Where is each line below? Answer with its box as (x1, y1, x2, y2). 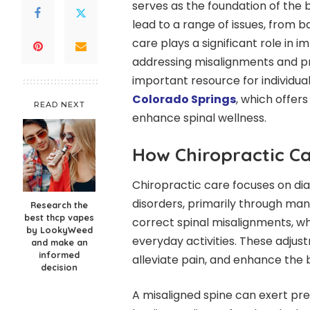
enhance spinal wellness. (131, 109, 266, 126)
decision (41, 261, 78, 273)
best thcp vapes (24, 211, 95, 223)
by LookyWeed (26, 224, 93, 235)
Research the (30, 199, 89, 210)
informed (39, 248, 80, 260)
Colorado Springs (131, 91, 236, 107)
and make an (30, 236, 88, 248)
